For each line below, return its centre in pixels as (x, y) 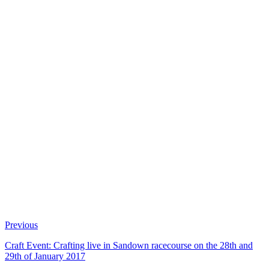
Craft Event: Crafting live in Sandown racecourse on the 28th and (129, 246)
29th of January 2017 (45, 256)
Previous (21, 225)
